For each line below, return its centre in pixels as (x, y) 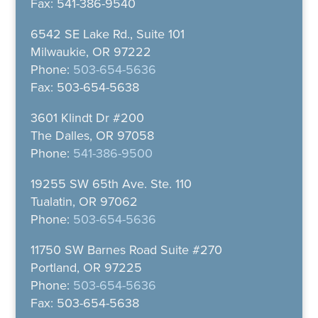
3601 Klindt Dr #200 (87, 118)
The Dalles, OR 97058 (92, 136)
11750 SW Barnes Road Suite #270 (126, 250)
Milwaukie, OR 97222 (91, 52)
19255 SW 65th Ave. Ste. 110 (111, 184)
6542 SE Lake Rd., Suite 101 (107, 34)
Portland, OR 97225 (86, 268)
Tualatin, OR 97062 (84, 202)
